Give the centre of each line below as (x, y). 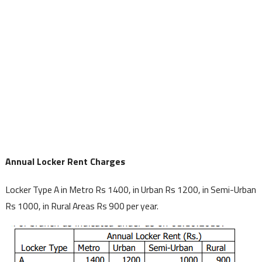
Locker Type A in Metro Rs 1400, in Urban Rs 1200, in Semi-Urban (130, 189)
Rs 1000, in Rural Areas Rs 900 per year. (82, 206)
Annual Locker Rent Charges (65, 161)
